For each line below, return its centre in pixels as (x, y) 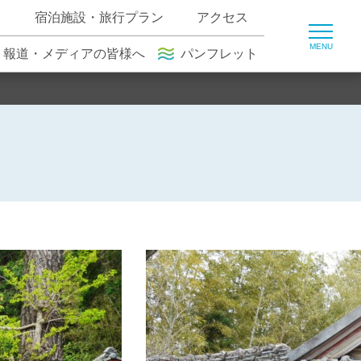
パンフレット (219, 54)
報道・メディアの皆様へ (75, 54)
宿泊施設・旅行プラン (100, 17)
